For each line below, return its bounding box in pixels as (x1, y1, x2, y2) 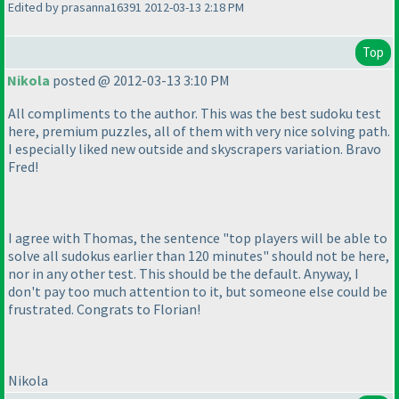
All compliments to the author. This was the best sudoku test (8, 104, 381, 123)
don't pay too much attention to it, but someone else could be (8, 282, 387, 301)
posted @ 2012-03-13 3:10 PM (50, 71, 230, 90)
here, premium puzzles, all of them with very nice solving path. (8, 122, 390, 141)
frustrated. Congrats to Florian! (8, 300, 200, 319)
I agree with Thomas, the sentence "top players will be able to (8, 229, 387, 248)
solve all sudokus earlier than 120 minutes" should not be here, (8, 247, 389, 265)
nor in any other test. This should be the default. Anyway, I (8, 265, 359, 283)
